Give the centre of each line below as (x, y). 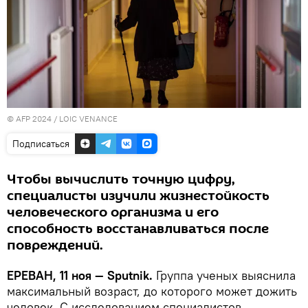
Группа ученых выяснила (226, 275)
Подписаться (41, 143)
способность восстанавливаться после (138, 229)
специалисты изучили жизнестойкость (138, 196)
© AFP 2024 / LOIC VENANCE (62, 118)
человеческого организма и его (113, 212)
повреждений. (55, 245)
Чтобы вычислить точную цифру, (121, 179)
